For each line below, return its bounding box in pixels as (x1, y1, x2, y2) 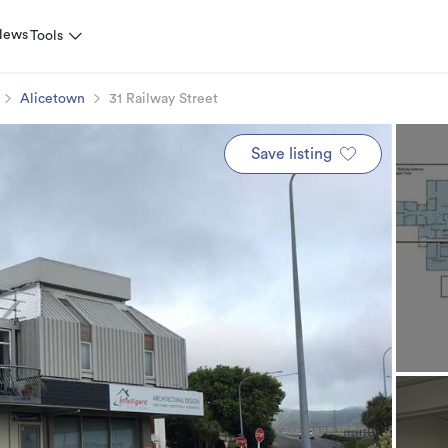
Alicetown (20, 92, 85, 106)
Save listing (250, 146, 332, 162)
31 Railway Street (109, 92, 218, 106)
